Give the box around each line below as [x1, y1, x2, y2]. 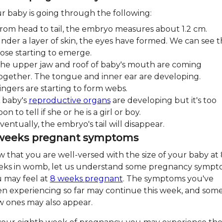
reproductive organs [28, 96, 111, 106]
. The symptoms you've [122, 174, 214, 184]
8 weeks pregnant [50, 174, 123, 184]
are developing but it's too [110, 96, 217, 106]
